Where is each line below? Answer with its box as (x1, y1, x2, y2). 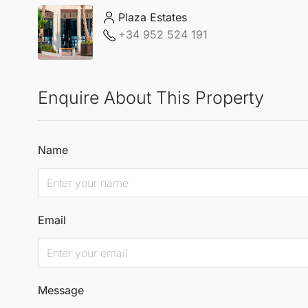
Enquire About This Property (38, 87, 264, 108)
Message (38, 283, 84, 297)
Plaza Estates (118, 10, 187, 25)
